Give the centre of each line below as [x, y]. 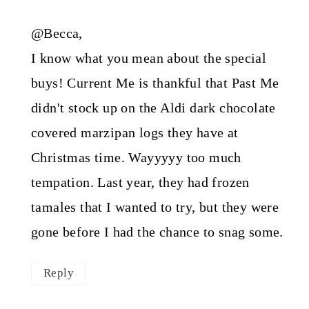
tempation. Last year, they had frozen [140, 182]
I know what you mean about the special [149, 58]
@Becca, [57, 33]
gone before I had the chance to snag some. [157, 232]
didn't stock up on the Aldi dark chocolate [153, 108]
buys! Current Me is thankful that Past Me [155, 83]
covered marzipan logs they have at [134, 133]
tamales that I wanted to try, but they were [155, 207]
